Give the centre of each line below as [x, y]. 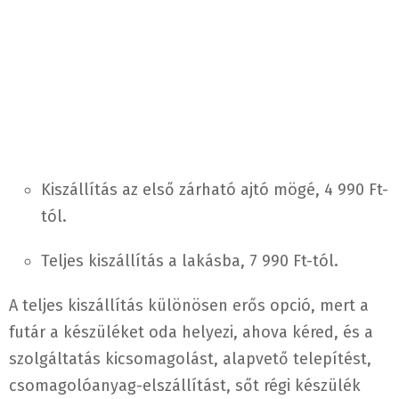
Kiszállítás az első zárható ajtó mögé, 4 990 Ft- [215, 190]
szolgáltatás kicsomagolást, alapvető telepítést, [190, 359]
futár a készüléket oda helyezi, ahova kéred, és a [191, 333]
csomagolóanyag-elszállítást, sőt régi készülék [185, 386]
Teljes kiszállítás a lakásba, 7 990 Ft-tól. [190, 261]
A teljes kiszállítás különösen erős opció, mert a [189, 306]
